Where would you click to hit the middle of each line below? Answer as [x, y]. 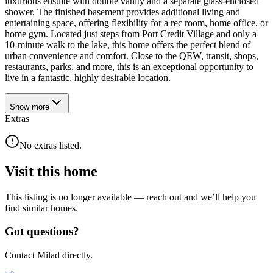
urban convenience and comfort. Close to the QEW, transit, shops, [132, 55]
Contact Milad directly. [49, 255]
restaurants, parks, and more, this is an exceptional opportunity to [129, 66]
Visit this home [51, 171]
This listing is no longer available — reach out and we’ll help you [130, 197]
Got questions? [42, 232]
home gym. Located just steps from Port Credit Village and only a [131, 34]
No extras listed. [51, 145]
